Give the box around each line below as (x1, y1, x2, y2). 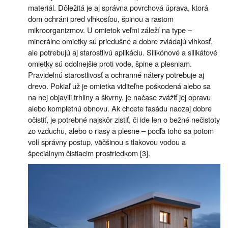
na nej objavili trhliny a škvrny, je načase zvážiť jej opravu (28, 91, 211, 102)
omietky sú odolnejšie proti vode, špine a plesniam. (28, 58, 192, 69)
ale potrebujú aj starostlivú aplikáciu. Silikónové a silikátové (28, 46, 217, 58)
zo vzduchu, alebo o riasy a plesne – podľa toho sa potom (28, 125, 214, 136)
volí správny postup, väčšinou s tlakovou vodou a (28, 136, 186, 147)
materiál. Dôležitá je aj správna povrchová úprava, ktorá (28, 2, 208, 13)
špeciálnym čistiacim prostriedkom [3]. (28, 147, 150, 158)
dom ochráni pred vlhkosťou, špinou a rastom (28, 13, 174, 24)
